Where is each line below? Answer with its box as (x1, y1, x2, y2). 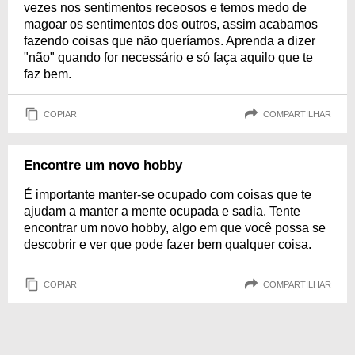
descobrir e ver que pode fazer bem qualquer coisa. (24, 238, 311, 251)
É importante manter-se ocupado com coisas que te (24, 188, 311, 201)
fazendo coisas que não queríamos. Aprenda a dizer (24, 34, 315, 48)
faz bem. (24, 67, 71, 81)
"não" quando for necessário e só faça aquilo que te (24, 51, 313, 64)
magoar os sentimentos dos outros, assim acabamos (24, 17, 318, 31)
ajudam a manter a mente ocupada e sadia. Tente (24, 204, 300, 218)
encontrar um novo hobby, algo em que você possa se (24, 221, 326, 235)
